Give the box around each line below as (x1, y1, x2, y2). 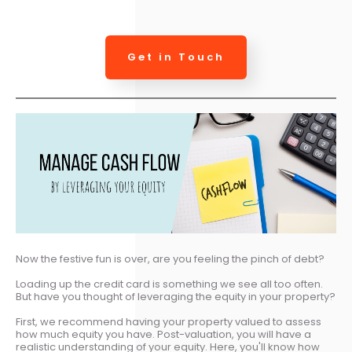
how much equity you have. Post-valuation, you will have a (16, 327, 311, 342)
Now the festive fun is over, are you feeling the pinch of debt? (16, 251, 324, 266)
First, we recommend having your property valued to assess (16, 314, 321, 329)
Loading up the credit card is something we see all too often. (16, 277, 323, 291)
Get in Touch (127, 49, 225, 64)
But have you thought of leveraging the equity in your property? (16, 289, 335, 304)
